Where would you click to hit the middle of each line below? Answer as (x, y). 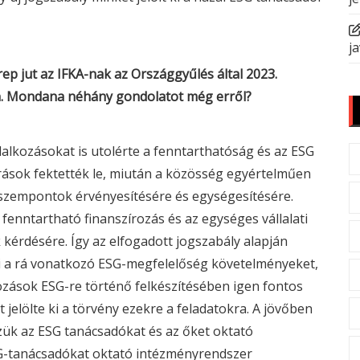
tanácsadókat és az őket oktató (157, 331)
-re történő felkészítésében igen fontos (184, 286)
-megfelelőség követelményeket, (220, 264)
